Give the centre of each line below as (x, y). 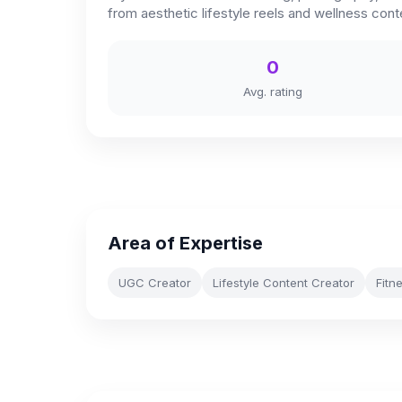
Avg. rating (273, 92)
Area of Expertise (185, 243)
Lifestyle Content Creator (284, 283)
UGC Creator (155, 283)
